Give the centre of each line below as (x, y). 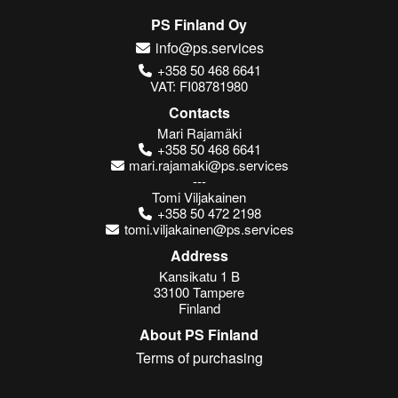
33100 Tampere (199, 292)
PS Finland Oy (199, 24)
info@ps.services (208, 47)
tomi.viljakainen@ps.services (207, 228)
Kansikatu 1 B (199, 276)
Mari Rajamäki (199, 132)
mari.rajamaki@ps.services (207, 164)
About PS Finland (199, 335)
